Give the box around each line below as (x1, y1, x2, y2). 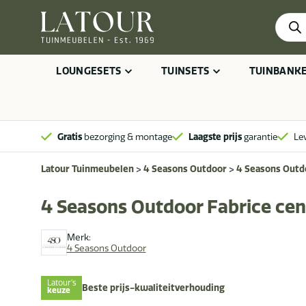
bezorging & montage (82, 130, 172, 142)
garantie (242, 130, 277, 142)
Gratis (57, 130, 82, 142)
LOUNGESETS (56, 65, 122, 77)
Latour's (46, 278, 76, 288)
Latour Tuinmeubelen (41, 163, 134, 174)
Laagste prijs (189, 130, 242, 142)
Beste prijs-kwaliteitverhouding (82, 282, 225, 294)
